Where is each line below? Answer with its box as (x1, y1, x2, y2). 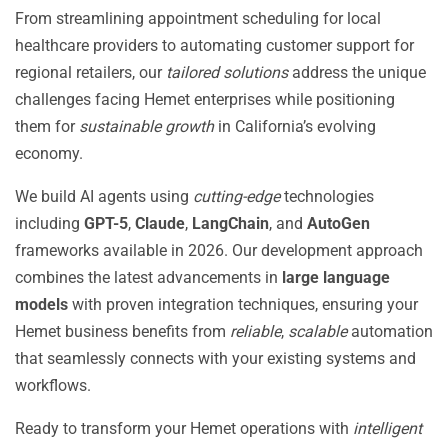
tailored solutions (166, 63, 288, 82)
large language (282, 268, 390, 287)
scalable (288, 322, 347, 341)
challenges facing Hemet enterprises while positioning (15, 90, 395, 109)
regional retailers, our (15, 63, 166, 82)
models (15, 295, 68, 314)
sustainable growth (79, 117, 214, 136)
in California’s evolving (214, 117, 376, 136)
